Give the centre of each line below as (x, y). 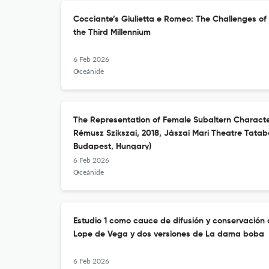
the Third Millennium (112, 32)
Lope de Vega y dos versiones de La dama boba (169, 234)
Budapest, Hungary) (112, 147)
